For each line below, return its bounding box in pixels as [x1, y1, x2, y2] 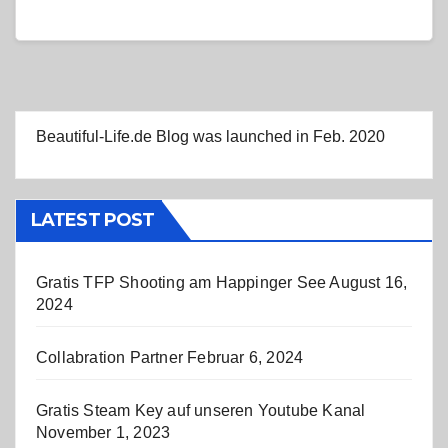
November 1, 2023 [36, 424, 171, 442]
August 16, [329, 274, 408, 292]
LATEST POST [31, 209, 155, 232]
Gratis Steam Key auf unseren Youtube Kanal [36, 402, 366, 420]
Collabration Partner [36, 349, 183, 367]
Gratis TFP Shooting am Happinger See [36, 274, 327, 292]
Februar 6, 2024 [187, 349, 304, 367]
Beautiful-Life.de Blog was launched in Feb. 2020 [36, 128, 385, 146]
